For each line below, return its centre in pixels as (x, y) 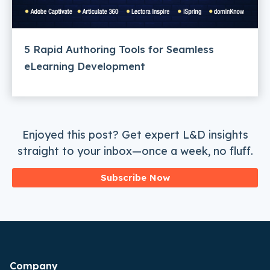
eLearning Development (85, 66)
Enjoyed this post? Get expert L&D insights (135, 134)
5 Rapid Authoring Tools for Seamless (119, 49)
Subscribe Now (135, 177)
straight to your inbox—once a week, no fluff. (135, 151)
